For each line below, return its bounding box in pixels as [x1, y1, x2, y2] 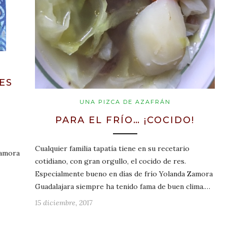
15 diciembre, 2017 [35, 198, 92, 207]
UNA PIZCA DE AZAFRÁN [79, 98, 171, 105]
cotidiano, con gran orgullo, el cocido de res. [35, 156, 186, 166]
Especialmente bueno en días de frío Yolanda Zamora [35, 169, 213, 178]
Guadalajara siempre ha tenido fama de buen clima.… [35, 181, 210, 191]
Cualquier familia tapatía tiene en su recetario [35, 143, 190, 153]
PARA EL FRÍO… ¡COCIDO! [55, 114, 195, 126]
